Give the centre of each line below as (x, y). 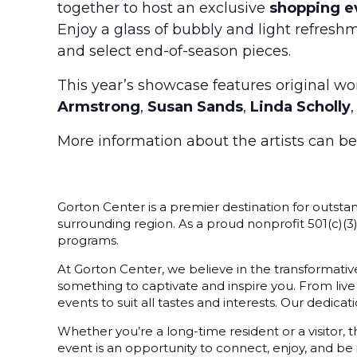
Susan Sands (195, 106)
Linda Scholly (300, 106)
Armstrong (99, 106)
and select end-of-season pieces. (174, 51)
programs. (88, 240)
